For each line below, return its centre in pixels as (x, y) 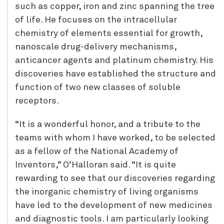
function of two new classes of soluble (98, 87)
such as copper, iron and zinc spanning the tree (115, 6)
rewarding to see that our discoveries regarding (115, 178)
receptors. (37, 101)
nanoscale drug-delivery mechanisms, (96, 47)
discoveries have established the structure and (115, 74)
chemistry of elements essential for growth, (109, 33)
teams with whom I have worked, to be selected (115, 138)
